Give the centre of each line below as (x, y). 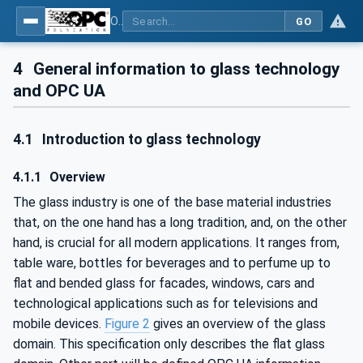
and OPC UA (59, 91)
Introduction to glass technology (150, 140)
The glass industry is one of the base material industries (172, 202)
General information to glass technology (185, 69)
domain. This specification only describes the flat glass (169, 344)
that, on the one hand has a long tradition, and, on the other (180, 222)
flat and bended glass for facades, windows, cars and (164, 283)
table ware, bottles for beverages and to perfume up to (172, 263)
